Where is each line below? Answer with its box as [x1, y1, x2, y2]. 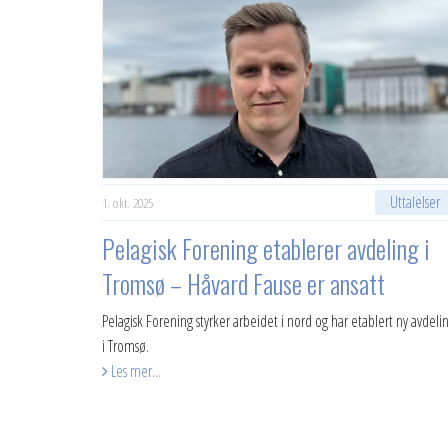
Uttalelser [390, 191, 441, 213]
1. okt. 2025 [102, 193, 153, 212]
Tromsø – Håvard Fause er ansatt [102, 265, 385, 302]
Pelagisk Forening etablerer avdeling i [102, 230, 430, 267]
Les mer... [108, 360, 161, 382]
